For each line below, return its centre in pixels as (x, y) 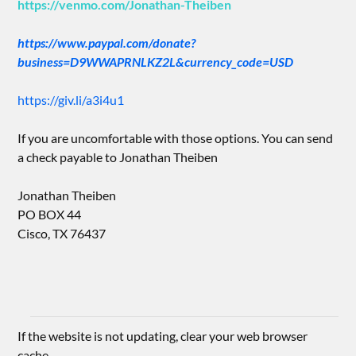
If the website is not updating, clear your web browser (163, 336)
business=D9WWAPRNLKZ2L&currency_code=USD (156, 62)
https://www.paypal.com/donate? (107, 43)
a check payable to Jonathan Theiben (118, 157)
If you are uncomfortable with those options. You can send (176, 138)
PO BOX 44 (50, 215)
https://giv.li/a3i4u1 (71, 100)
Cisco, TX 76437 (62, 234)
